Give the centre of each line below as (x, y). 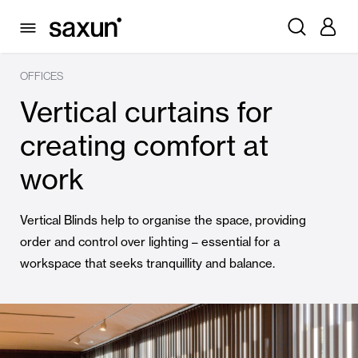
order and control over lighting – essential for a (150, 242)
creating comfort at (144, 146)
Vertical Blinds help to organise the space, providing (163, 220)
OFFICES (42, 76)
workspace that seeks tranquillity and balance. (147, 263)
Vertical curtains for (146, 112)
